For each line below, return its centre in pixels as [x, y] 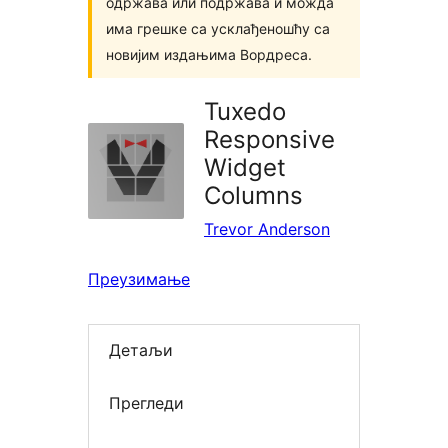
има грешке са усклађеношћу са [218, 28]
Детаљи [141, 350]
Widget [245, 167]
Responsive [269, 139]
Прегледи [146, 402]
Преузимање [139, 279]
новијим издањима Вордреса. [209, 54]
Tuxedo [245, 111]
